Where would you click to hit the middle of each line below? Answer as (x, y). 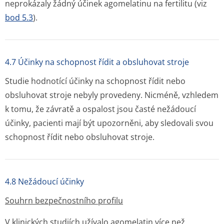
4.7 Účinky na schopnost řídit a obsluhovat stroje (97, 62)
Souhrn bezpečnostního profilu (64, 200)
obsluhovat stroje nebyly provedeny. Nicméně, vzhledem (112, 95)
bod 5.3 (19, 17)
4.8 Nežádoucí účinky (44, 181)
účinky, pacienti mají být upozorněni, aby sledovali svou (109, 123)
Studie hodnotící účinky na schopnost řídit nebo (95, 81)
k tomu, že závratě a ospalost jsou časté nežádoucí (100, 109)
